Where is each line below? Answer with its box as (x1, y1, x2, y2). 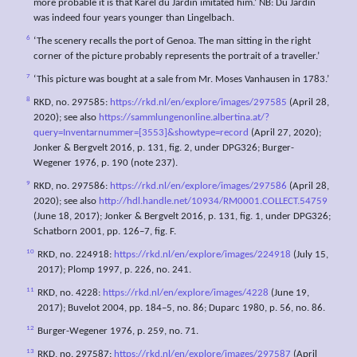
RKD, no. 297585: (33, 98, 110, 108)
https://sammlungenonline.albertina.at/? (99, 113, 269, 124)
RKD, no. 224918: (37, 250, 114, 261)
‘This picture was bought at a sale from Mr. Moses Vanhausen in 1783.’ (33, 75, 329, 85)
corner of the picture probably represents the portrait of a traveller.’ (33, 52, 320, 62)
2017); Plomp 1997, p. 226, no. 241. (37, 265, 191, 276)
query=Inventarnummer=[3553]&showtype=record (33, 128, 249, 139)
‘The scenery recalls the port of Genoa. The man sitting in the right (33, 37, 311, 47)
